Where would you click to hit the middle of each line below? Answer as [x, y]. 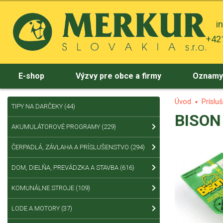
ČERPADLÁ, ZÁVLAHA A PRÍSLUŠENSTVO [71, 147]
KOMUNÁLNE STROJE [44, 188]
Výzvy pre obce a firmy [118, 76]
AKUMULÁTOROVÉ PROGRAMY [56, 126]
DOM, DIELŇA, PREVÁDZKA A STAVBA [66, 167]
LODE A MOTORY [36, 208]
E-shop [31, 76]
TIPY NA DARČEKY [38, 106]
